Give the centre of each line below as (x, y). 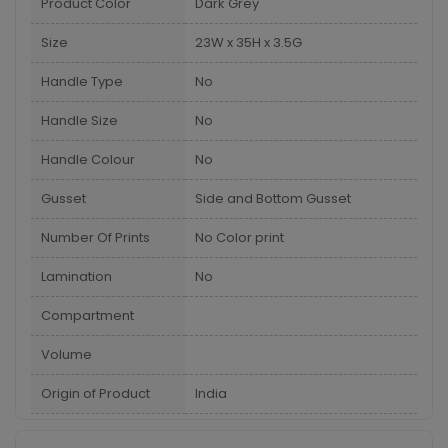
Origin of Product (95, 393)
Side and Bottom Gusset (273, 198)
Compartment (87, 315)
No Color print (239, 237)
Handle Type (82, 81)
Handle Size (79, 120)
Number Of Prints (95, 237)
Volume (66, 354)
